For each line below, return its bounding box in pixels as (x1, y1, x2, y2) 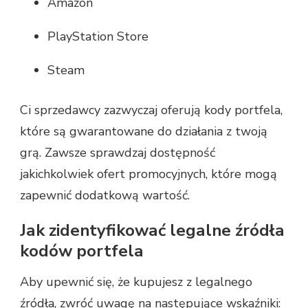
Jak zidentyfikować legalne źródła (20, 219, 285, 241)
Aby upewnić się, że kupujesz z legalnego (20, 274, 252, 291)
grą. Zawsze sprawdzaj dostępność (20, 144, 215, 161)
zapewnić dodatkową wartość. (20, 186, 190, 203)
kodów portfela (20, 239, 144, 262)
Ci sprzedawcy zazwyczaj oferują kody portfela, (20, 101, 283, 118)
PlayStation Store (47, 27, 148, 45)
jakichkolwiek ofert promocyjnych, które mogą (20, 165, 277, 182)
